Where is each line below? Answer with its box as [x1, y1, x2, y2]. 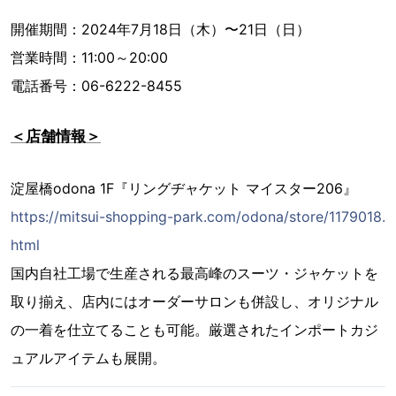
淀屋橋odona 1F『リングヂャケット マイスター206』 [11, 179, 357, 197]
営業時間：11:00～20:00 [11, 49, 168, 66]
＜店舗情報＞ [11, 127, 101, 145]
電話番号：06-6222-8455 [11, 77, 182, 95]
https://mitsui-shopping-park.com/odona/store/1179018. [11, 208, 385, 225]
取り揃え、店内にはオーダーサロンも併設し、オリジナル [11, 293, 378, 310]
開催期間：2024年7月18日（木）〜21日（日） [11, 20, 310, 38]
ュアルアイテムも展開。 [11, 349, 166, 367]
